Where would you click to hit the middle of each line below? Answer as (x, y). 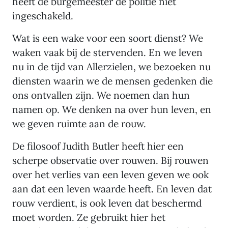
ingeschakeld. (44, 16)
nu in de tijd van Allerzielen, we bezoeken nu (111, 66)
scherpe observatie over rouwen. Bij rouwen (110, 160)
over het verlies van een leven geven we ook (110, 174)
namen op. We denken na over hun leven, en (112, 109)
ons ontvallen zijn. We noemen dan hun (101, 95)
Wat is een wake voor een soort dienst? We (108, 38)
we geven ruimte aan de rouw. (79, 123)
